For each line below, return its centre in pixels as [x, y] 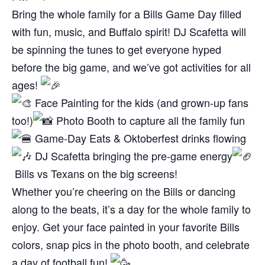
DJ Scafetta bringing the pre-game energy [132, 156]
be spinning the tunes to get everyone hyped [117, 49]
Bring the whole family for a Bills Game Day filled [127, 14]
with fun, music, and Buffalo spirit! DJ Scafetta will [129, 32]
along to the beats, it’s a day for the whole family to [131, 209]
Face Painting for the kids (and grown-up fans [140, 103]
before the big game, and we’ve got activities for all [131, 67]
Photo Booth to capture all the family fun [149, 120]
